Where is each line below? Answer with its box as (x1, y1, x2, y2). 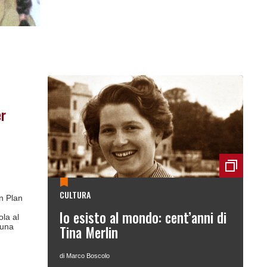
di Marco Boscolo (60, 252, 110, 260)
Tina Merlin (60, 222, 118, 243)
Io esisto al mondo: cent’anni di (60, 207, 226, 228)
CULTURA (60, 188, 91, 201)
